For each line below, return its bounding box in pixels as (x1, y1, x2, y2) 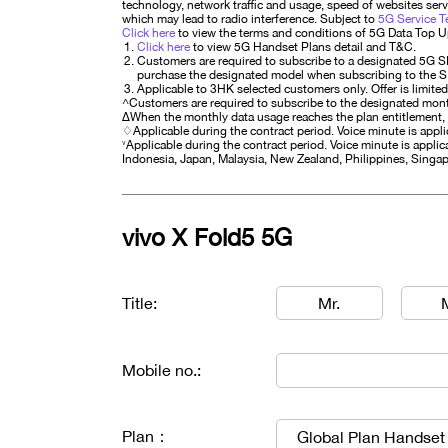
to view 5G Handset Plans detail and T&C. (190, 40, 416, 54)
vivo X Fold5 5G (122, 223, 292, 251)
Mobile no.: (122, 361, 201, 379)
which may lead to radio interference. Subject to (122, 12, 378, 26)
